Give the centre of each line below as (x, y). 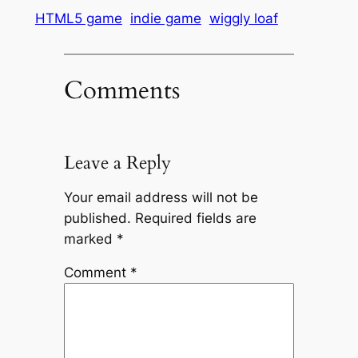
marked (90, 239)
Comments (121, 90)
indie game (165, 19)
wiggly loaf (243, 19)
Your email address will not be (161, 197)
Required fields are (195, 218)
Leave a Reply (117, 162)
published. (97, 218)
